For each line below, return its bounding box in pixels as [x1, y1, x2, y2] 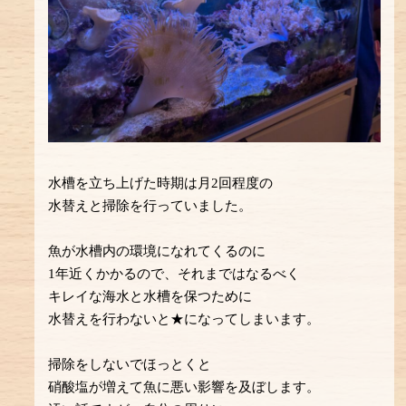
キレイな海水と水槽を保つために [48, 289, 253, 304]
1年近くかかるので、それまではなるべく [48, 266, 301, 282]
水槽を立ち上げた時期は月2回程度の [48, 176, 274, 191]
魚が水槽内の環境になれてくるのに [48, 244, 266, 259]
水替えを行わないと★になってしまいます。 [48, 312, 321, 327]
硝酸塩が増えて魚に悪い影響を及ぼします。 [48, 380, 321, 395]
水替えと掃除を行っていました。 [48, 198, 253, 214]
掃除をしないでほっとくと [48, 357, 212, 372]
